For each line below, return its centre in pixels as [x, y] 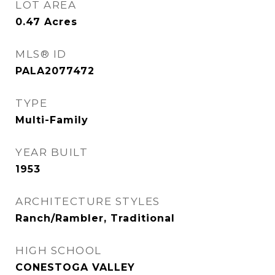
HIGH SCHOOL [59, 250]
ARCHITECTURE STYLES [88, 201]
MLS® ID [41, 54]
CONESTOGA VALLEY [75, 267]
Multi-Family [52, 120]
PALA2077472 [55, 71]
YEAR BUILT [52, 152]
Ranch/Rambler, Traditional [95, 218]
